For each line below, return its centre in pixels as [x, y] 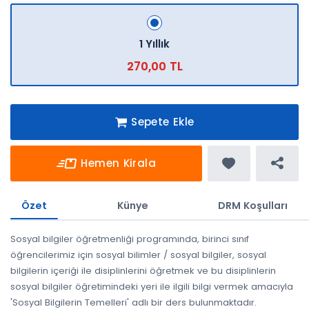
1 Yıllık [154, 44]
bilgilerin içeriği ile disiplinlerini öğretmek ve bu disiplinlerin [143, 270]
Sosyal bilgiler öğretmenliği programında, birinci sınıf [130, 239]
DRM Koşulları [253, 205]
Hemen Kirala [118, 163]
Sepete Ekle [163, 121]
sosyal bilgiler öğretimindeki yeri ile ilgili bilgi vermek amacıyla [152, 286]
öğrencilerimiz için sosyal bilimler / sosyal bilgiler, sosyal [138, 255]
